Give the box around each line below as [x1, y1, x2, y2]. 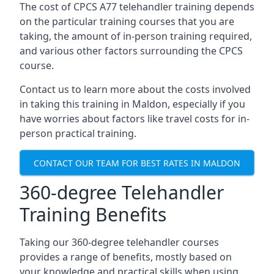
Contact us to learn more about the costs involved [20, 83, 251, 96]
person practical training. [20, 127, 136, 140]
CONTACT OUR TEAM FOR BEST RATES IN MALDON [34, 157, 240, 169]
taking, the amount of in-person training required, [20, 29, 252, 43]
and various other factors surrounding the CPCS [20, 44, 243, 57]
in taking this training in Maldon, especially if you [20, 97, 245, 111]
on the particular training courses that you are [20, 15, 234, 28]
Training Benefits [20, 202, 166, 227]
